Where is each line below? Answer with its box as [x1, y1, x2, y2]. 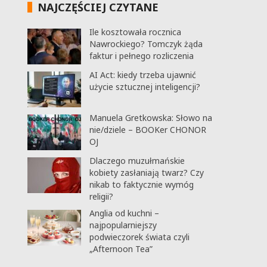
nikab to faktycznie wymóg [89, 179, 194, 190]
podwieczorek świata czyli [89, 231, 190, 243]
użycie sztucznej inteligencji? [89, 81, 200, 92]
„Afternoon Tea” [89, 243, 153, 254]
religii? [89, 191, 113, 202]
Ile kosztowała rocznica [89, 26, 181, 38]
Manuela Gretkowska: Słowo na [89, 112, 212, 123]
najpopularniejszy [89, 219, 157, 231]
